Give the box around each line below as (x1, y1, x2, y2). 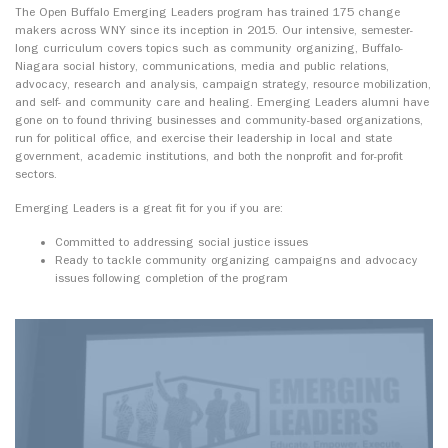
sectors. (15, 167, 57, 182)
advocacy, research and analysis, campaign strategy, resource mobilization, (15, 77, 431, 92)
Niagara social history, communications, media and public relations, (15, 59, 389, 74)
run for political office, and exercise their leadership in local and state (15, 131, 392, 146)
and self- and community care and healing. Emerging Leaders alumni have (15, 95, 429, 110)
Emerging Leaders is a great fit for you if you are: (15, 201, 283, 216)
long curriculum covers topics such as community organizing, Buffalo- (15, 41, 403, 56)
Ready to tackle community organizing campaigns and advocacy (55, 253, 418, 268)
